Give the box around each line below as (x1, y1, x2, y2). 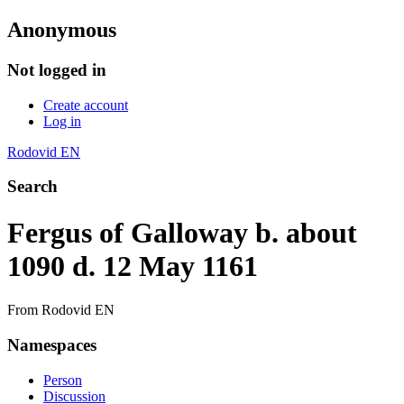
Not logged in (7, 60, 106, 79)
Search (7, 177, 58, 197)
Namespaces (7, 335, 96, 354)
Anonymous (7, 17, 116, 41)
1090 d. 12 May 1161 (7, 249, 258, 282)
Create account (43, 96, 128, 113)
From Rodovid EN (7, 302, 115, 318)
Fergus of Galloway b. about (7, 216, 357, 249)
